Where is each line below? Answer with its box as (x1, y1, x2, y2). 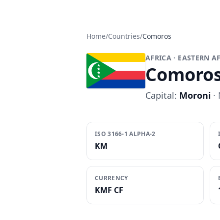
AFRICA (145, 53, 172, 62)
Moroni (179, 89, 211, 101)
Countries (108, 31, 140, 41)
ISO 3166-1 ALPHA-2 (95, 130, 156, 138)
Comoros (142, 31, 171, 41)
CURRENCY (95, 174, 128, 182)
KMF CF (95, 185, 123, 195)
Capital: (145, 89, 179, 101)
